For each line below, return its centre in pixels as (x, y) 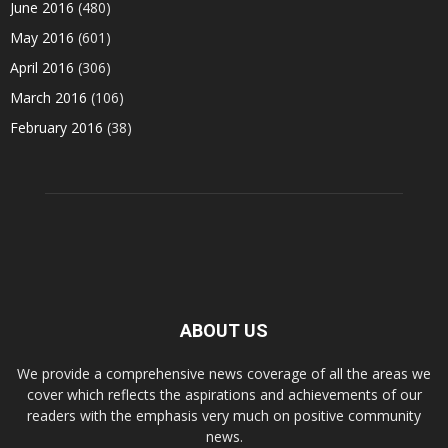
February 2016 (56, 127)
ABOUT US (224, 330)
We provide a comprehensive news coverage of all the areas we (224, 373)
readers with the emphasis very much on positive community (224, 415)
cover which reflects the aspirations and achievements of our (224, 394)
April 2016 (42, 67)
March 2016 (48, 97)
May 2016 (42, 37)
